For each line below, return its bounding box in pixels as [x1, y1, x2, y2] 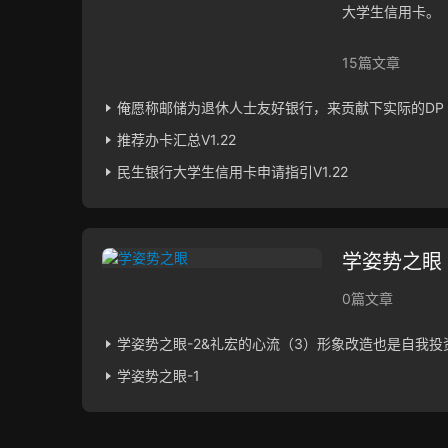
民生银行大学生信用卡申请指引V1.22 [117, 163, 348, 181]
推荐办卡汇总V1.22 [117, 131, 236, 149]
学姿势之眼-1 [117, 367, 200, 385]
